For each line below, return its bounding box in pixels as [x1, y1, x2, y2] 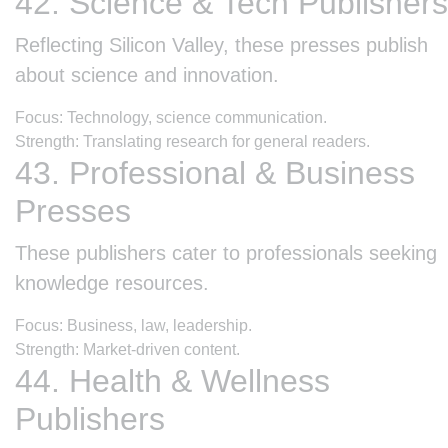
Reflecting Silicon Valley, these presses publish [15, 33, 428, 56]
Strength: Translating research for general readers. [15, 132, 370, 150]
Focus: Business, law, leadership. [15, 316, 252, 334]
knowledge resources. [15, 271, 209, 294]
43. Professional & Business [15, 154, 415, 191]
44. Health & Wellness [15, 362, 330, 399]
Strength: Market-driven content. [15, 340, 240, 358]
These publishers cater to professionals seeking [15, 241, 437, 264]
